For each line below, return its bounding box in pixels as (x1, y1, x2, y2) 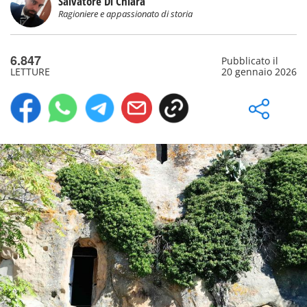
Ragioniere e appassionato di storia (58, 8, 193, 20)
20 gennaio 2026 (221, 65, 297, 78)
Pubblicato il (221, 54, 278, 67)
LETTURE (10, 65, 50, 78)
